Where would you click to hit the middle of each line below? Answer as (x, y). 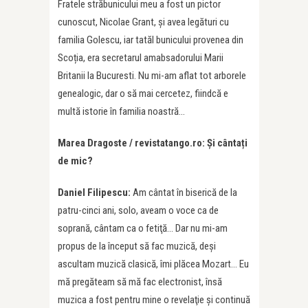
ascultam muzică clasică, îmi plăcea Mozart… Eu (153, 264)
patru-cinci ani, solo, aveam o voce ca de (138, 211)
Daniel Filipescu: (95, 193)
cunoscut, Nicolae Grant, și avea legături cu (143, 22)
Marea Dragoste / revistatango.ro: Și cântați (153, 143)
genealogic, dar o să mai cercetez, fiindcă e (143, 94)
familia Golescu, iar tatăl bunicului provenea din (151, 40)
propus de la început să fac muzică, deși (137, 246)
